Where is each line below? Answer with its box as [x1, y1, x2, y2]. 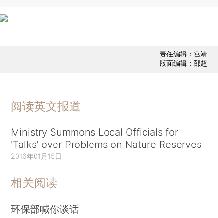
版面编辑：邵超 [159, 59, 207, 68]
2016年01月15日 [11, 151, 62, 160]
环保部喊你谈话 [11, 203, 79, 216]
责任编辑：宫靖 [159, 50, 207, 58]
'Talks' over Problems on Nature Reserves [11, 138, 202, 150]
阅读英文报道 [11, 99, 81, 113]
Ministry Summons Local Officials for [11, 126, 179, 138]
